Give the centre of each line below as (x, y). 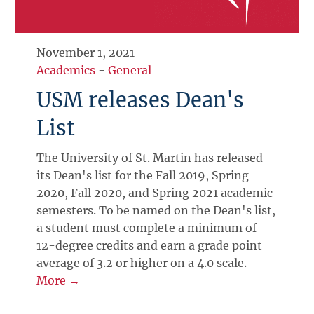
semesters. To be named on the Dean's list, (156, 210)
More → (59, 280)
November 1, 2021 (86, 52)
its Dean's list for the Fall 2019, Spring (143, 175)
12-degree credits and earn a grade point (150, 245)
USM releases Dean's (141, 100)
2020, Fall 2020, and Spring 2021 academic (155, 192)
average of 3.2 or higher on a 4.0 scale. (142, 262)
